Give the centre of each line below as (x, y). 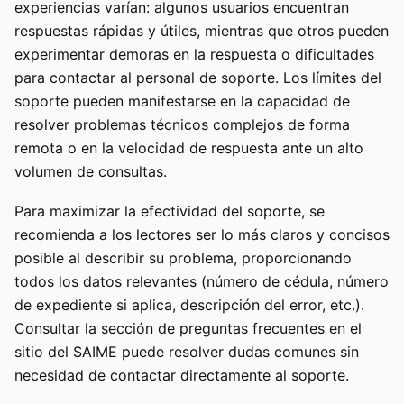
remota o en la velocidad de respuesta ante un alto (189, 147)
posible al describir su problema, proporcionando (183, 258)
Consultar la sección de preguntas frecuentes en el (188, 329)
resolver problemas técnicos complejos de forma (182, 124)
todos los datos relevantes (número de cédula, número (202, 282)
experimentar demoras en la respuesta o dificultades (194, 54)
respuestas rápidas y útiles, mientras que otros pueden (202, 30)
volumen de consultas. (91, 171)
